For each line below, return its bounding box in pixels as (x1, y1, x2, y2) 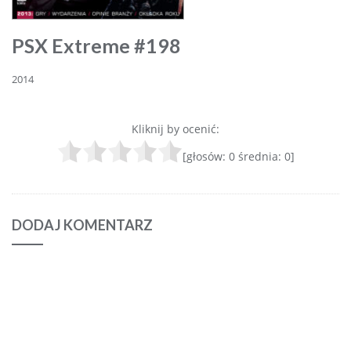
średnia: (234, 149, 284, 165)
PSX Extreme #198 (12, 34, 181, 58)
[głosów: (182, 149, 229, 165)
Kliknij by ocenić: (132, 121, 219, 137)
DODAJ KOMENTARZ (12, 216, 153, 234)
